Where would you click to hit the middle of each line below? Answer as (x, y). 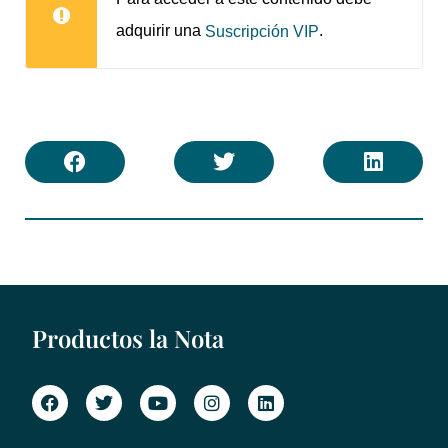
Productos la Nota (128, 337)
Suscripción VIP (262, 32)
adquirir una (160, 31)
